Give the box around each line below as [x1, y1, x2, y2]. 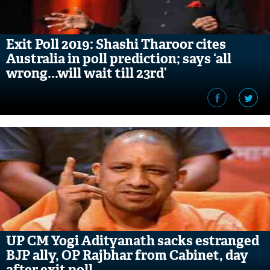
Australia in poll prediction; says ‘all [6, 50, 231, 67]
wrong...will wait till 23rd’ [6, 64, 167, 82]
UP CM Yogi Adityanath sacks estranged [6, 232, 259, 250]
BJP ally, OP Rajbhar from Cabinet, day [6, 246, 248, 264]
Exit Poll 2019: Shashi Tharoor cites [6, 36, 226, 53]
